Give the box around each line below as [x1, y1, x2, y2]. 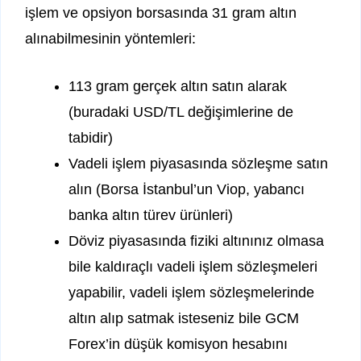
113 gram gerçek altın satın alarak [68, 78, 287, 95]
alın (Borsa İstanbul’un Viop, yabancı [68, 181, 305, 198]
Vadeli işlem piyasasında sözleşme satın [68, 156, 328, 172]
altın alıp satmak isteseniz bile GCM [68, 310, 299, 327]
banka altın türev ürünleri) [68, 207, 233, 224]
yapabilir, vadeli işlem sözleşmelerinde [68, 284, 314, 301]
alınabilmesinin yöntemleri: [25, 31, 196, 48]
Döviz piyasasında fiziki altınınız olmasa [68, 233, 324, 250]
